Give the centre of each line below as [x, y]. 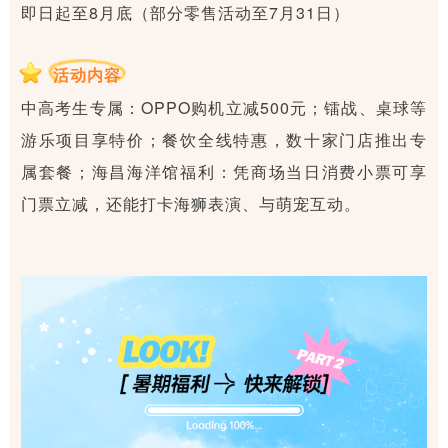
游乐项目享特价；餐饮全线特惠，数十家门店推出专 [224, 139]
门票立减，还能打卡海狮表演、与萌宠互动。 [191, 203]
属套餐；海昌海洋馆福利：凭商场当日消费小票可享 [224, 171]
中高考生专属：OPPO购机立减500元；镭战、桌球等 [224, 107]
